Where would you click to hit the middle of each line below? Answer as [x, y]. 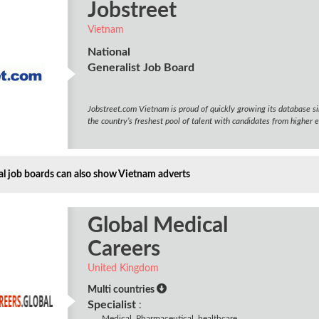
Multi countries [122, 290]
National [109, 52]
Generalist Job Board [141, 68]
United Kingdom [123, 268]
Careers [124, 249]
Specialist [111, 305]
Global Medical [157, 226]
